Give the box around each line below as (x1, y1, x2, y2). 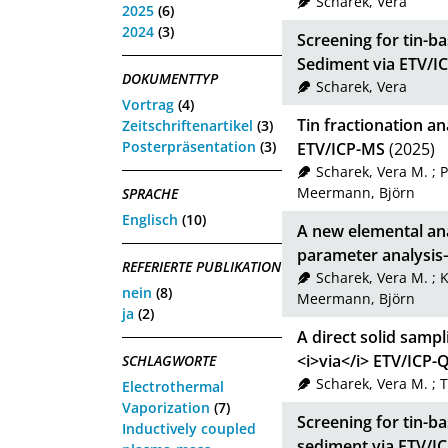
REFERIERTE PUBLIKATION (122, 256, 281, 276)
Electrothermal (122, 376, 224, 396)
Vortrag (122, 94, 174, 114)
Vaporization (122, 397, 210, 417)
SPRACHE (122, 183, 178, 203)
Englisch (122, 209, 178, 229)
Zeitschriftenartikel (122, 115, 253, 135)
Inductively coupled (122, 418, 256, 438)
